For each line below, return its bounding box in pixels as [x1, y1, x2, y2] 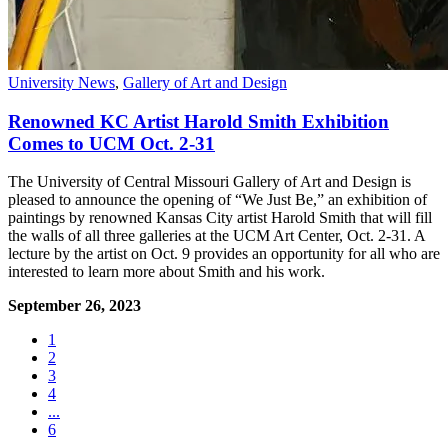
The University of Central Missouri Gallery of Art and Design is [8, 173, 411, 191]
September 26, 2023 [8, 297, 141, 315]
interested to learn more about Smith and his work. [8, 263, 325, 281]
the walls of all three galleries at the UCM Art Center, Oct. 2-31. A [8, 227, 425, 245]
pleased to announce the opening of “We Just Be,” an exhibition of [8, 191, 427, 209]
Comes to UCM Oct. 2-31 [8, 132, 215, 154]
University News [8, 73, 115, 91]
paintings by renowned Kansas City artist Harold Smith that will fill [8, 209, 432, 227]
